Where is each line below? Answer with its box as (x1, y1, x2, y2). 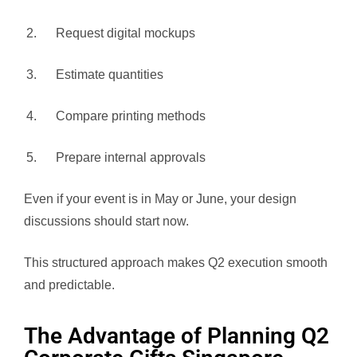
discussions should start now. (24, 214, 189, 228)
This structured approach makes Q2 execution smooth (24, 255, 328, 269)
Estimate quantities (56, 67, 163, 81)
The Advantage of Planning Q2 (24, 322, 329, 349)
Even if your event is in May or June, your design (24, 191, 296, 206)
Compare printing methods (56, 108, 206, 123)
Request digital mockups (56, 25, 195, 40)
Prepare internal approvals (56, 150, 206, 164)
